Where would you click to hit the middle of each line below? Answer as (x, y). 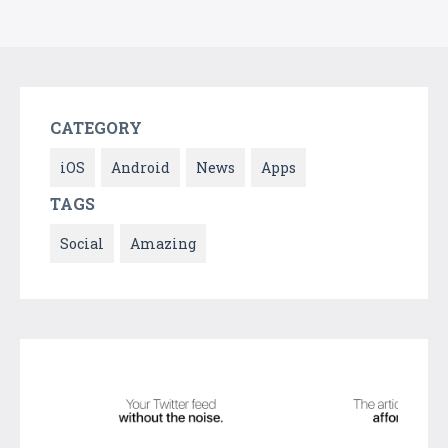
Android (140, 167)
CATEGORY (96, 127)
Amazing (163, 243)
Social (82, 243)
